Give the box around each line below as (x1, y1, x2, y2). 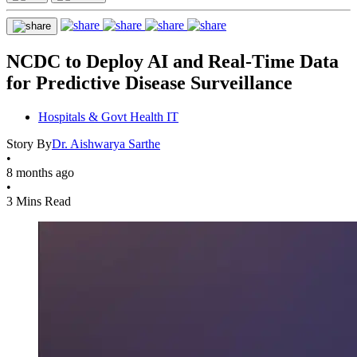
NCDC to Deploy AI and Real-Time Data (6, 50, 339, 72)
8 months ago (6, 165, 74, 179)
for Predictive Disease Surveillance (6, 72, 292, 93)
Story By (6, 136, 52, 151)
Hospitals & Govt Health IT (38, 109, 178, 124)
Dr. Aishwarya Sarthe (52, 136, 160, 151)
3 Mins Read (6, 194, 71, 208)
